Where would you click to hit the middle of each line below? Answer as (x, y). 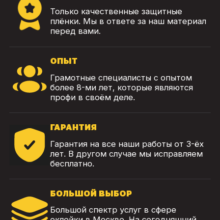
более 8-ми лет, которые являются (122, 87)
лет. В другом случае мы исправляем (127, 153)
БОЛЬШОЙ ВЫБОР (91, 193)
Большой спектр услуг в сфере (113, 210)
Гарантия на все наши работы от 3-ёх (127, 144)
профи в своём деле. (93, 97)
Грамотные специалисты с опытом (121, 77)
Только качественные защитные (116, 11)
